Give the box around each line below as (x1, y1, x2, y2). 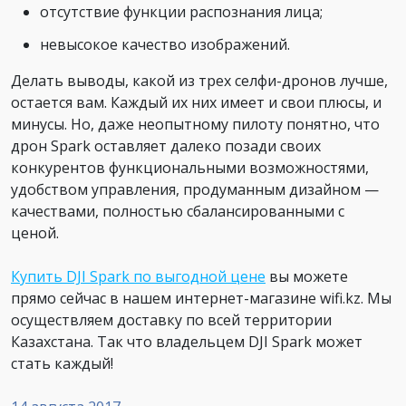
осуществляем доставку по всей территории (11, 309, 332, 330)
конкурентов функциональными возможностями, (11, 157, 369, 178)
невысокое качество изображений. (40, 34, 290, 54)
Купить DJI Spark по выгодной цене (11, 266, 266, 286)
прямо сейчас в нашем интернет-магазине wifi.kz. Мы (11, 287, 391, 308)
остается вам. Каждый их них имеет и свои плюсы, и (11, 92, 382, 112)
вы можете (266, 266, 348, 286)
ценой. (11, 222, 59, 243)
